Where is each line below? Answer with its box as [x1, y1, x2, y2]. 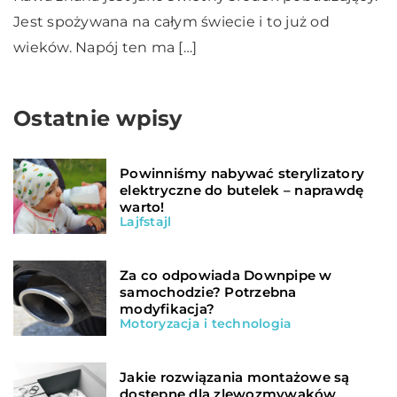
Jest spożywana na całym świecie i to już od [13, 13, 330, 31]
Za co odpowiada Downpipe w [120, 266, 332, 284]
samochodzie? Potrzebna [120, 283, 297, 300]
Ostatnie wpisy [13, 105, 183, 132]
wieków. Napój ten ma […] [13, 39, 197, 57]
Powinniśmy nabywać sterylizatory [120, 164, 364, 182]
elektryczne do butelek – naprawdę [120, 181, 364, 198]
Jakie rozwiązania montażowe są [120, 368, 350, 385]
